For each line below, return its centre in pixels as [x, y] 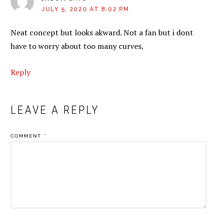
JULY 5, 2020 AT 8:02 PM [85, 9]
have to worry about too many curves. [77, 46]
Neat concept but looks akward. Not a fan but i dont [102, 32]
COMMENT [27, 136]
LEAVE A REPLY [55, 110]
